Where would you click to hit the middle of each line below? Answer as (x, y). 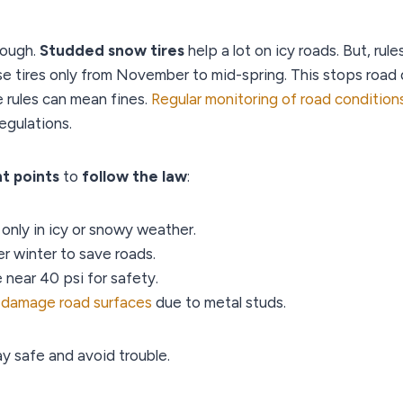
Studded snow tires (112, 50)
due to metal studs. (219, 302)
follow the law (134, 176)
